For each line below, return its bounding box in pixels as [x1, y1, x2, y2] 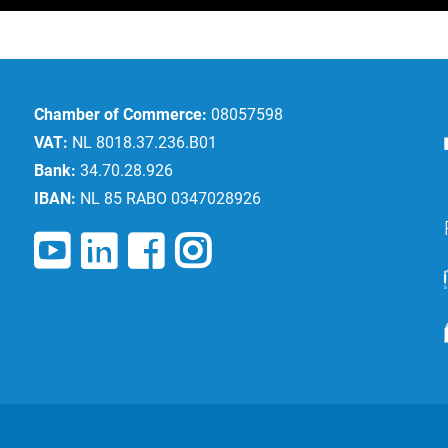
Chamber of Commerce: [34, 105, 207, 125]
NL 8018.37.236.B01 [68, 133, 217, 153]
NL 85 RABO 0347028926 [76, 189, 261, 209]
